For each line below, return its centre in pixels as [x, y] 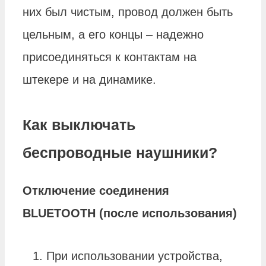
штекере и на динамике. [89, 79]
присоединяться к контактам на [110, 57]
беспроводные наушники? [120, 152]
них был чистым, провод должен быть [128, 12]
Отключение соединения [96, 190]
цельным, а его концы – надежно [113, 34]
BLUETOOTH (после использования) [130, 213]
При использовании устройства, [134, 256]
